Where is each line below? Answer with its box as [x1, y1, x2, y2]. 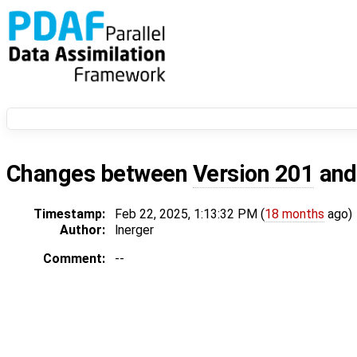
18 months [265, 206, 324, 222]
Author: [60, 222, 105, 238]
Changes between [6, 160, 193, 188]
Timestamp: [33, 206, 105, 222]
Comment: [43, 251, 105, 267]
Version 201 [192, 160, 315, 188]
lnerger [115, 222, 154, 238]
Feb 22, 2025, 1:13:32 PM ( [115, 206, 265, 222]
